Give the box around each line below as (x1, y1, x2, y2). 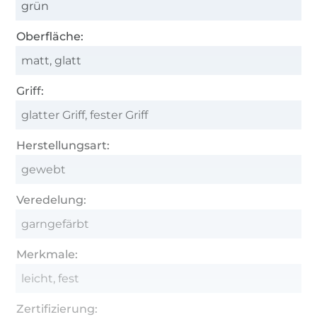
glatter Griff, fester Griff (21, 108, 149, 122)
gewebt (21, 162, 67, 176)
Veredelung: (16, 192, 87, 207)
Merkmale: (16, 247, 79, 261)
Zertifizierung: (16, 301, 98, 316)
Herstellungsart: (16, 138, 110, 152)
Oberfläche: (16, 29, 84, 43)
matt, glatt (21, 53, 82, 67)
